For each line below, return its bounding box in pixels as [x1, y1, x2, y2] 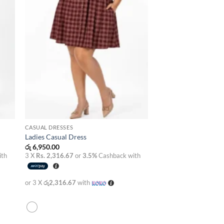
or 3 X [24, 178, 43, 186]
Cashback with [96, 151, 140, 159]
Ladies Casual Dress [24, 132, 86, 141]
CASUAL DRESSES [24, 123, 73, 130]
